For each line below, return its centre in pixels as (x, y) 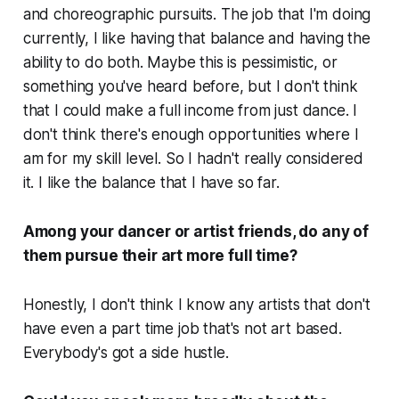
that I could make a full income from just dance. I (190, 111)
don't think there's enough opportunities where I (191, 135)
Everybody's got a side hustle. (126, 353)
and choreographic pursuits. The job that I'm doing (197, 15)
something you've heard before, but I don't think (190, 87)
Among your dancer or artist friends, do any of (195, 232)
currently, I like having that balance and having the (196, 39)
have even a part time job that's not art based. (182, 329)
